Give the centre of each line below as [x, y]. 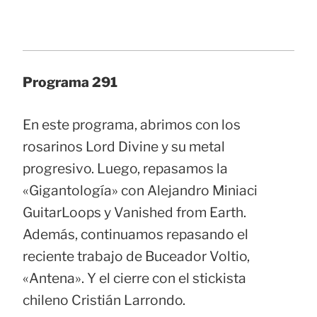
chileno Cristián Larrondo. [104, 300]
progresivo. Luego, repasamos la [125, 168]
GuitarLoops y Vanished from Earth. [134, 212]
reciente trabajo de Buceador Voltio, [136, 256]
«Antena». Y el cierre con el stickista [134, 278]
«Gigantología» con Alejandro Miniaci [140, 190]
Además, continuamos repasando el [136, 234]
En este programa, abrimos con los [132, 124]
